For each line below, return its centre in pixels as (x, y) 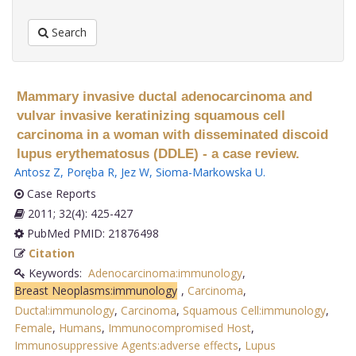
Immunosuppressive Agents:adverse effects (126, 345)
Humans (80, 327)
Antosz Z (37, 172)
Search (68, 33)
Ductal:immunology (64, 310)
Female (33, 327)
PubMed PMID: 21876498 (91, 233)
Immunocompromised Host (179, 327)
